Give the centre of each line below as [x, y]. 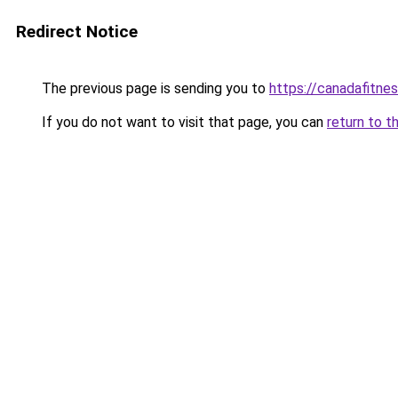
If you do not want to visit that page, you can [183, 122]
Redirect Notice [77, 32]
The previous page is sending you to [154, 88]
